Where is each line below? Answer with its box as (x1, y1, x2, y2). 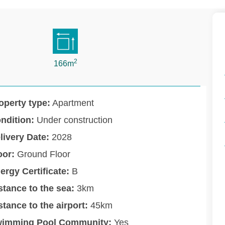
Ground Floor (15, 149, 70, 159)
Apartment (50, 97, 94, 108)
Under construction (34, 115, 113, 125)
